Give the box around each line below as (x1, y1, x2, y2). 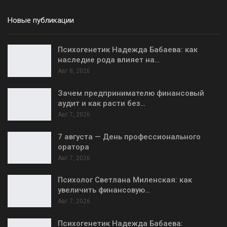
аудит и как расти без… (58, 98, 145, 108)
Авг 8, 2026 (58, 67, 90, 75)
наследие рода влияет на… (58, 55, 160, 65)
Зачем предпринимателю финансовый (58, 88, 204, 98)
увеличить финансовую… (58, 185, 150, 195)
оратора (58, 142, 89, 152)
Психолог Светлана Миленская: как (58, 175, 192, 185)
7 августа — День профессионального (58, 132, 201, 141)
